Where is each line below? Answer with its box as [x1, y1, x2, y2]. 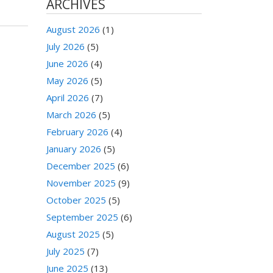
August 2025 [46, 228, 100, 241]
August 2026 [46, 23, 100, 36]
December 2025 [46, 160, 115, 172]
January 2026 [46, 143, 101, 155]
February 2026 [46, 126, 108, 138]
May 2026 [46, 74, 88, 87]
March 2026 [46, 108, 96, 121]
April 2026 [46, 91, 89, 104]
